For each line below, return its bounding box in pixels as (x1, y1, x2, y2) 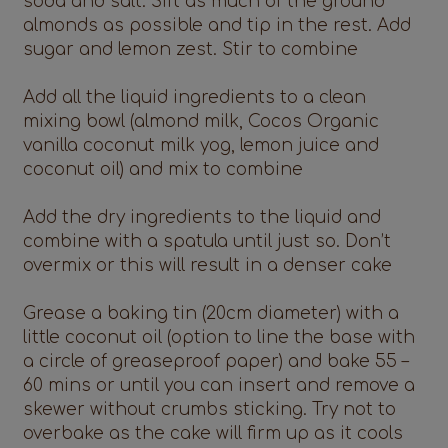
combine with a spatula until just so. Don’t (23, 232, 392, 252)
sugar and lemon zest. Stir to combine (23, 40, 359, 60)
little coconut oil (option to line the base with (23, 328, 416, 348)
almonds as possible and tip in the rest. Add (23, 16, 412, 36)
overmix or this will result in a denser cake (23, 256, 393, 276)
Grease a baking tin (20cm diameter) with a (23, 304, 400, 324)
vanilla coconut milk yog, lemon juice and (23, 136, 380, 156)
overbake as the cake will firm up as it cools (23, 424, 404, 444)
